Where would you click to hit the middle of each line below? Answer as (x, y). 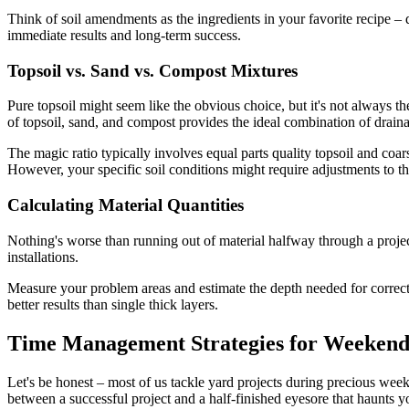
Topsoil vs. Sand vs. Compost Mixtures (152, 70)
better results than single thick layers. (113, 304)
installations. (43, 257)
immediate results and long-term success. (124, 35)
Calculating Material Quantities (126, 205)
